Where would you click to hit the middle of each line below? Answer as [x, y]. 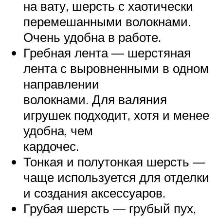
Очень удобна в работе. [92, 37]
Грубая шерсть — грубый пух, [110, 209]
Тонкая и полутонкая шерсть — [114, 162]
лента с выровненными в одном [116, 68]
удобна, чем [58, 131]
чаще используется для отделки [116, 177]
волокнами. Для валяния [95, 100]
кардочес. [51, 146]
